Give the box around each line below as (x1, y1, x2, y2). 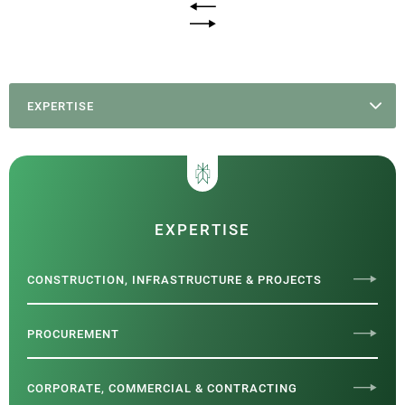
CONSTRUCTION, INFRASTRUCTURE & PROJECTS (27, 273, 322, 287)
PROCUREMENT (27, 327, 119, 341)
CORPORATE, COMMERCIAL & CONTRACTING (27, 381, 297, 395)
